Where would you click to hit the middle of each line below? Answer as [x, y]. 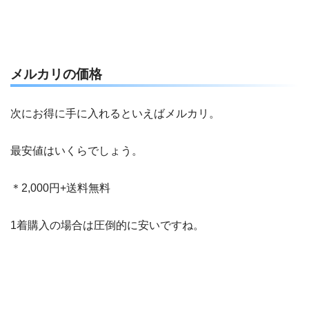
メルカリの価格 [56, 74]
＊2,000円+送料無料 [60, 188]
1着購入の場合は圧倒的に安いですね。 [107, 226]
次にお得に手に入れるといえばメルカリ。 [115, 114]
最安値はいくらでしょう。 [77, 151]
